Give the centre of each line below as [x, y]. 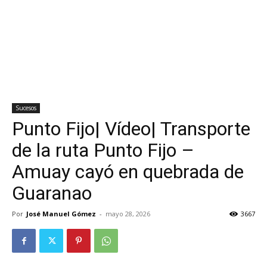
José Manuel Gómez [61, 214]
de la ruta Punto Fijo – [103, 150]
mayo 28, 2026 [128, 214]
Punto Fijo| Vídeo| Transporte [131, 129]
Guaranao [52, 193]
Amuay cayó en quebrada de [128, 172]
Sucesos [26, 108]
